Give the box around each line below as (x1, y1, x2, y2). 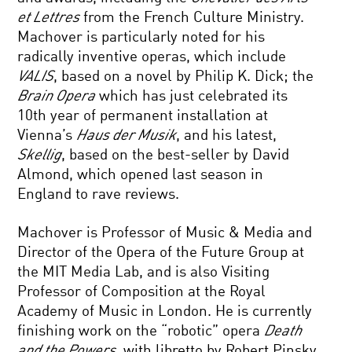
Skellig (17, 148, 62, 163)
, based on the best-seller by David (61, 148, 290, 163)
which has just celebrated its (95, 89, 288, 104)
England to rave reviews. (17, 187, 180, 202)
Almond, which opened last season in (17, 167, 264, 182)
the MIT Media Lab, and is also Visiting (17, 265, 270, 280)
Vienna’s (17, 128, 77, 143)
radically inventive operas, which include (17, 49, 287, 64)
